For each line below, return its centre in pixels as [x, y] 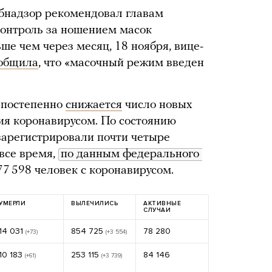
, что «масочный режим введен [121, 63]
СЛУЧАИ [157, 210]
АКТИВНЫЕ [162, 203]
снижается [94, 105]
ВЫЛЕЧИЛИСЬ [94, 203]
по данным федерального [130, 154]
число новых [157, 105]
